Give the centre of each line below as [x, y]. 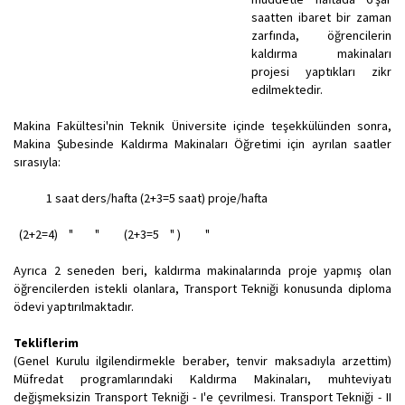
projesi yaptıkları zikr [321, 71]
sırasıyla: [38, 162]
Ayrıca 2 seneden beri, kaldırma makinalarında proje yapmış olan [202, 270]
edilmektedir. [287, 89]
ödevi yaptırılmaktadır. [74, 306]
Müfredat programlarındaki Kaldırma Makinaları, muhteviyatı [202, 379]
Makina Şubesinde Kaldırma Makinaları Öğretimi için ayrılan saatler [202, 144]
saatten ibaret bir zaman [321, 17]
